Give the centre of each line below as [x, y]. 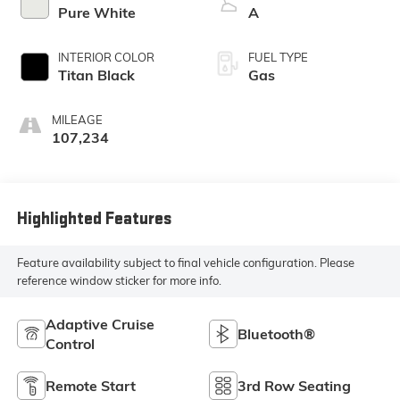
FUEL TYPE [278, 57]
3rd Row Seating [294, 386]
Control [70, 344]
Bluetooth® [276, 334]
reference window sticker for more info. [119, 281]
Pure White [96, 12]
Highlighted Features [94, 219]
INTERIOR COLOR [106, 57]
